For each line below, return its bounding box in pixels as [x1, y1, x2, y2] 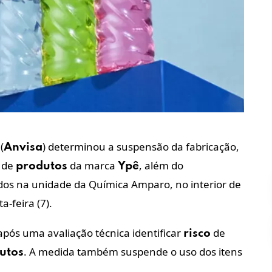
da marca [67, 158, 118, 172]
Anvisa [4, 141, 42, 153]
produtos [16, 160, 67, 172]
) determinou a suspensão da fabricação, [42, 139, 239, 154]
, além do [139, 158, 183, 172]
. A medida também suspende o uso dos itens [24, 244, 242, 259]
